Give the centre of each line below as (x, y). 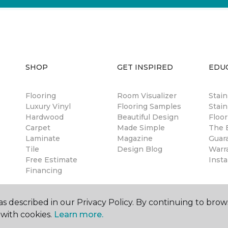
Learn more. (79, 215)
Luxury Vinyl (48, 106)
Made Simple (141, 128)
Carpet (38, 128)
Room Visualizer (147, 96)
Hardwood (45, 117)
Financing (44, 170)
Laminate (43, 138)
